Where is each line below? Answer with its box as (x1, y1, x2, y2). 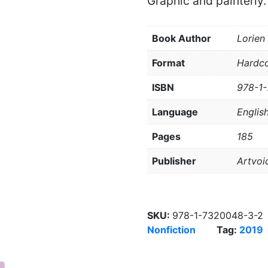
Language (152, 106, 199, 118)
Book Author (152, 32, 212, 45)
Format (152, 57, 185, 69)
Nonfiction (147, 224, 196, 236)
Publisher (152, 155, 197, 167)
